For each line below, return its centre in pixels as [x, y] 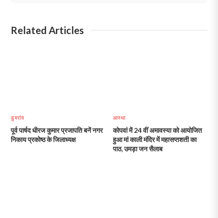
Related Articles [47, 30]
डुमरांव [18, 118]
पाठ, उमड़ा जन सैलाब [137, 149]
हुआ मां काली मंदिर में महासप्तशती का [154, 140]
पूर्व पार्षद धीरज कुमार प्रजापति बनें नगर [57, 130]
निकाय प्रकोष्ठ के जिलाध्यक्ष [44, 140]
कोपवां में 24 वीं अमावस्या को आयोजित [157, 130]
